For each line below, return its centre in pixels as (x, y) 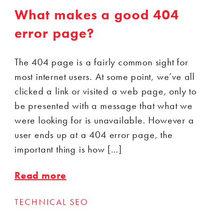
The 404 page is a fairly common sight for (101, 62)
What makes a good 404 (97, 15)
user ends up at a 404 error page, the (94, 134)
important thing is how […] (68, 149)
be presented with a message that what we (104, 105)
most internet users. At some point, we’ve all (105, 76)
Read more (41, 175)
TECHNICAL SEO (52, 201)
